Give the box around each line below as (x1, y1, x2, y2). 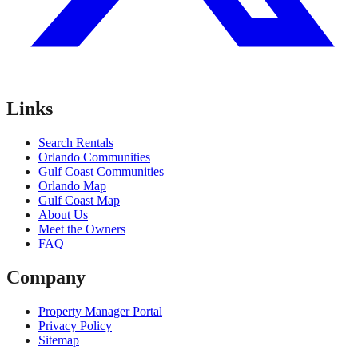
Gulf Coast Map (38, 193, 120, 207)
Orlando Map (38, 178, 106, 193)
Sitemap (38, 332, 79, 347)
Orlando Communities (38, 149, 150, 164)
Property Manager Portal (38, 304, 162, 318)
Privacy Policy (38, 318, 112, 332)
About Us (38, 207, 88, 221)
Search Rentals (38, 135, 113, 149)
